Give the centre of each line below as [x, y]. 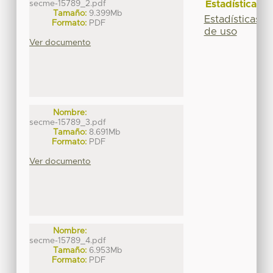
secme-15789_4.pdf [68, 240]
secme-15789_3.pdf [68, 122]
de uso [220, 31]
